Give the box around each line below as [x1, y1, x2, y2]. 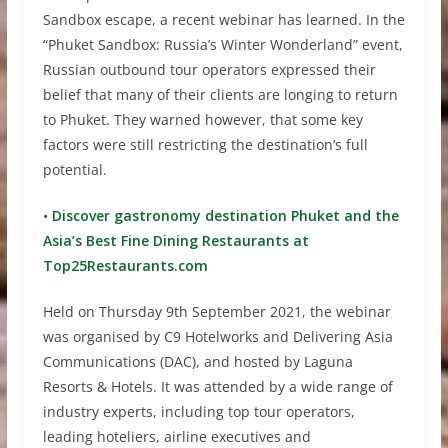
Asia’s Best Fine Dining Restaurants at [42, 231, 309, 251]
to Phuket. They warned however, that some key [42, 110, 363, 130]
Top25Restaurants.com [42, 256, 208, 276]
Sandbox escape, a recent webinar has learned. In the [42, 10, 405, 30]
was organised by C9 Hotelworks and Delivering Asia [42, 327, 393, 347]
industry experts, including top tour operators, [42, 402, 355, 422]
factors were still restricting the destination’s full [42, 135, 368, 155]
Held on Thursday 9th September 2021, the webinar [42, 302, 391, 322]
